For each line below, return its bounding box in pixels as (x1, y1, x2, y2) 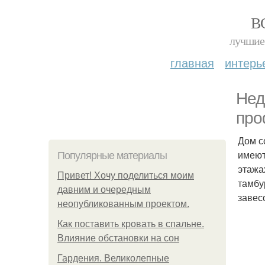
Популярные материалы (57, 150, 167, 161)
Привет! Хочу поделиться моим (57, 170, 194, 180)
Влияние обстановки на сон (57, 233, 179, 243)
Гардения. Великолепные (57, 253, 169, 263)
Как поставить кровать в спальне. (57, 219, 204, 229)
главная (170, 54, 214, 71)
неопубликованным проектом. (57, 199, 189, 209)
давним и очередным (57, 185, 151, 195)
